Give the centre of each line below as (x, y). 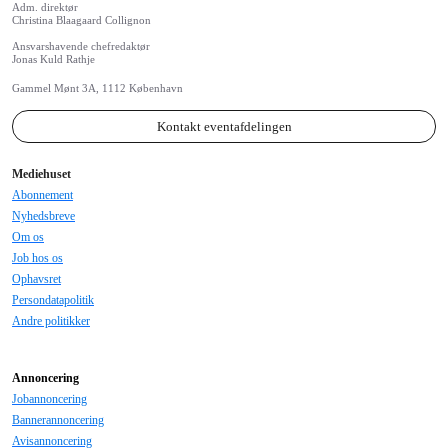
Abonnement (42, 194)
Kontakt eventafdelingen (224, 126)
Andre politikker (51, 320)
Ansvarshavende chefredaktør (81, 45)
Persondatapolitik (53, 299)
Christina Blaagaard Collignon (81, 19)
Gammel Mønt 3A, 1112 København (97, 87)
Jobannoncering (49, 398)
